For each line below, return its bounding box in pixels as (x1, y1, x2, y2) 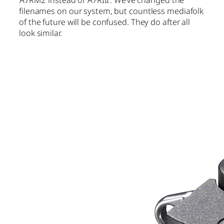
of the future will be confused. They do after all (19, 16, 190, 27)
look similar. (19, 27, 62, 38)
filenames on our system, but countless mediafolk (19, 5, 204, 16)
